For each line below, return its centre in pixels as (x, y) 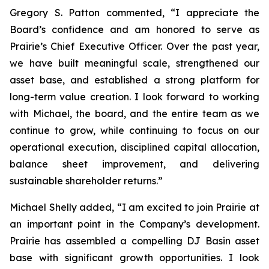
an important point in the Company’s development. (134, 224)
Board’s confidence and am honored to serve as (134, 29)
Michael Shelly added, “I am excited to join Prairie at (134, 207)
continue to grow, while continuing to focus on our (134, 130)
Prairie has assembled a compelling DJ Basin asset (134, 241)
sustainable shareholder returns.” (86, 181)
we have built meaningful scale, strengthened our (134, 63)
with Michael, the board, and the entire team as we (134, 113)
